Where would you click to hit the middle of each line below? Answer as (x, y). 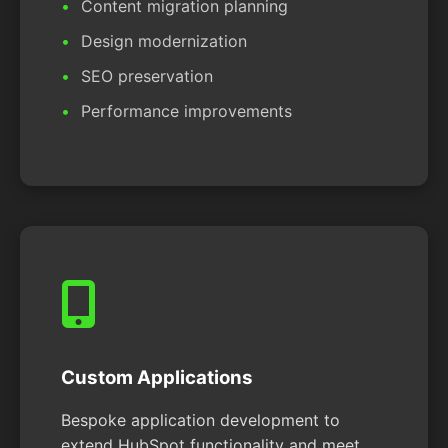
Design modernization (164, 41)
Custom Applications (157, 378)
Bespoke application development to (200, 420)
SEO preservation (147, 76)
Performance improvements (186, 111)
